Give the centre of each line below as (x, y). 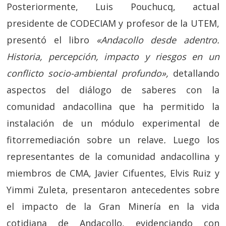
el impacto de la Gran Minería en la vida (113, 206)
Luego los (196, 140)
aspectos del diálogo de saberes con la (113, 90)
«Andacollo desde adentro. (158, 40)
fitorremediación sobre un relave (85, 140)
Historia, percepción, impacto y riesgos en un (113, 56)
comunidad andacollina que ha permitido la (113, 106)
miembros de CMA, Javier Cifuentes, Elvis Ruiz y (113, 173)
